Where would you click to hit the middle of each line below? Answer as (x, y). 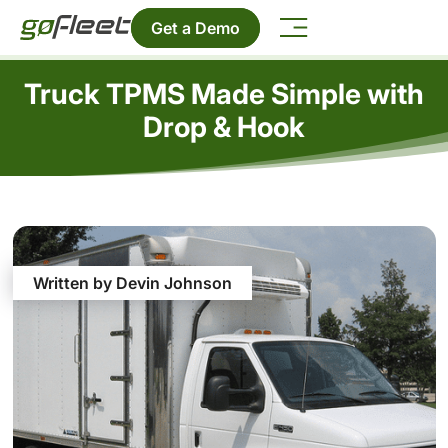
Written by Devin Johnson (132, 283)
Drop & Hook (224, 126)
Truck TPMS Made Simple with (224, 93)
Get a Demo (196, 27)
